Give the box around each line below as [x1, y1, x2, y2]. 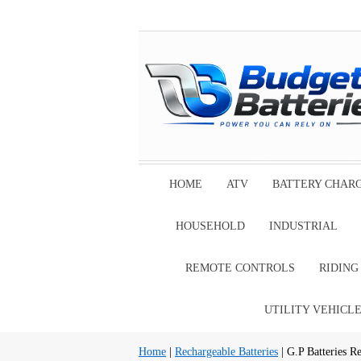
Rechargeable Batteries [175, 346, 278, 358]
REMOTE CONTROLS [185, 262, 295, 274]
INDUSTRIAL [269, 220, 338, 232]
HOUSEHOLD [176, 220, 245, 232]
